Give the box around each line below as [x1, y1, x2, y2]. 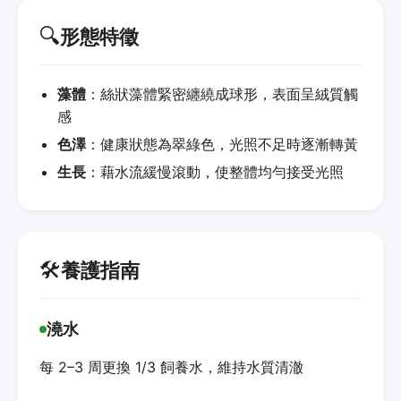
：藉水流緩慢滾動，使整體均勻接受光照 [86, 162, 344, 181]
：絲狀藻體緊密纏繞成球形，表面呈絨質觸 [86, 84, 358, 103]
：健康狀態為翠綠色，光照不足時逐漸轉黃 [86, 134, 358, 153]
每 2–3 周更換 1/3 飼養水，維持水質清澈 [39, 357, 303, 376]
